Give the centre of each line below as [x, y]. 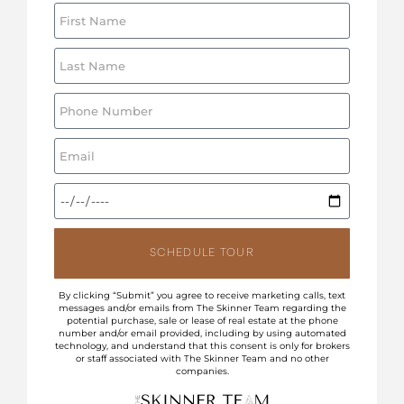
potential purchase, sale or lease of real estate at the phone [202, 320]
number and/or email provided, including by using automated [202, 333]
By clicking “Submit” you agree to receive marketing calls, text [202, 295]
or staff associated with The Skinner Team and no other [202, 358]
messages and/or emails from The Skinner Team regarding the [202, 308]
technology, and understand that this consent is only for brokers [202, 345]
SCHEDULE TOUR [237, 252]
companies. [202, 371]
